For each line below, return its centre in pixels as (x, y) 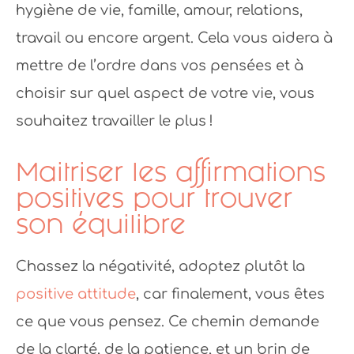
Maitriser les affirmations (171, 171)
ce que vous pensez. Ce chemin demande (168, 321)
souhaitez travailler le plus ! (115, 121)
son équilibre (101, 224)
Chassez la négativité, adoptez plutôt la (160, 266)
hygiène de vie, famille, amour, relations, (159, 10)
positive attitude (76, 294)
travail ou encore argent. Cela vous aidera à (174, 38)
